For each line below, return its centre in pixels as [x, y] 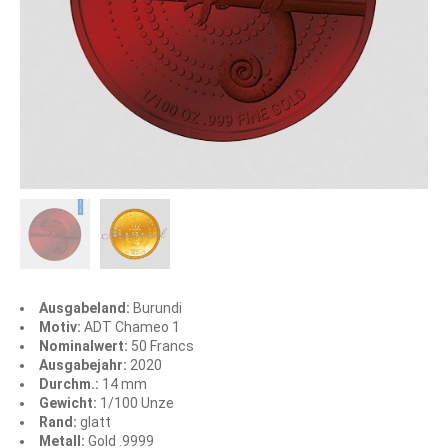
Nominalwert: [83, 345]
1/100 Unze [135, 402]
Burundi [157, 307]
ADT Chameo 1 [130, 326]
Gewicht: [68, 402]
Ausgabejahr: [83, 364]
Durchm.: [69, 383]
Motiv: [60, 326]
